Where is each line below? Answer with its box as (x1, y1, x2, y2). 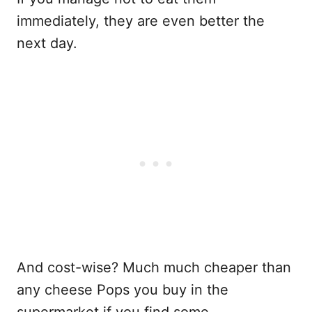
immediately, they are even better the (17, 13, 265, 30)
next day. (17, 35, 77, 52)
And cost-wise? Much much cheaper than (17, 259, 291, 276)
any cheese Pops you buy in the (17, 281, 228, 299)
